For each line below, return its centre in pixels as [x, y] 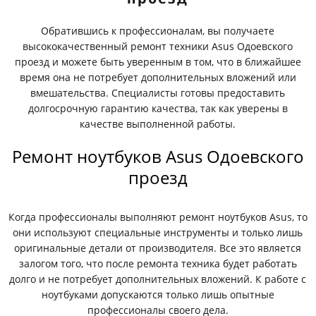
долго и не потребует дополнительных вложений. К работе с [158, 279]
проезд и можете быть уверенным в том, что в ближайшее [158, 62]
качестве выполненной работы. [158, 124]
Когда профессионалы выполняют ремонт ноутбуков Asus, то [158, 217]
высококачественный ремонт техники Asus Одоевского [158, 46]
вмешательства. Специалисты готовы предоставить [158, 93]
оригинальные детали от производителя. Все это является [158, 248]
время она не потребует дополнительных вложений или [158, 77]
